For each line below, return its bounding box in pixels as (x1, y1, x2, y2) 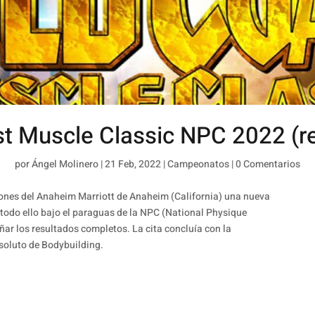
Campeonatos (167, 156, 229, 172)
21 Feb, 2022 (105, 156, 161, 172)
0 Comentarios (236, 156, 300, 172)
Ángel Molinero (32, 156, 98, 172)
